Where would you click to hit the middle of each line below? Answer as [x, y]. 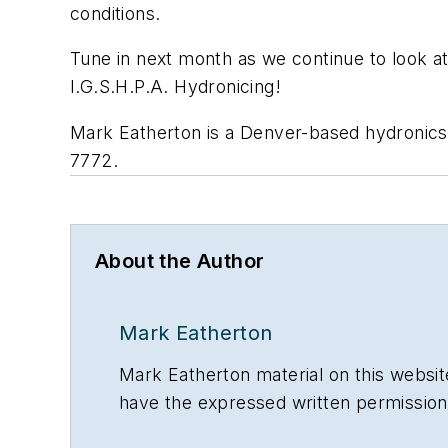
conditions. [115, 13]
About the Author [180, 260]
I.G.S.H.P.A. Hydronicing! [175, 87]
